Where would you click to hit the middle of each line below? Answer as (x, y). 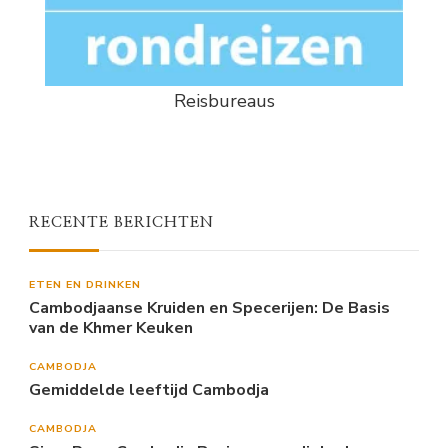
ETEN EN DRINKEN (85, 285)
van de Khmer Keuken (111, 328)
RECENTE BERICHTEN (121, 223)
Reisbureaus (224, 101)
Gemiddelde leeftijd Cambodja (149, 390)
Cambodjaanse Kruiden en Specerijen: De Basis (209, 308)
